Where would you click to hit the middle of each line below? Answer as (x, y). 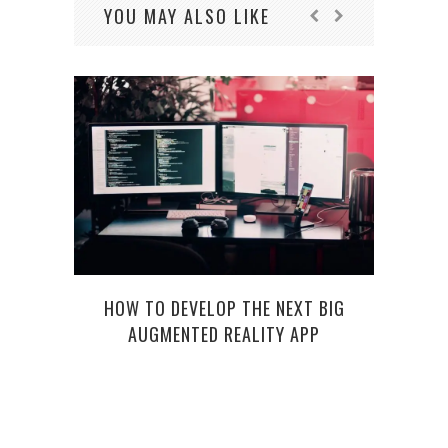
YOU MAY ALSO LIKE (187, 16)
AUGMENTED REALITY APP (224, 334)
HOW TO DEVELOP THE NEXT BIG (224, 308)
